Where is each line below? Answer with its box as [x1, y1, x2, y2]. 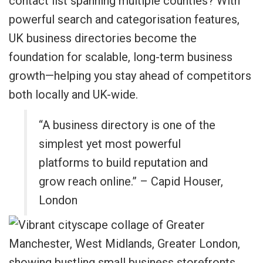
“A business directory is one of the [39, 118, 216, 132]
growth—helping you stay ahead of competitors [9, 69, 251, 83]
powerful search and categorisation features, [9, 12, 240, 26]
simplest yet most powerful [39, 137, 181, 151]
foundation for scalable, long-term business [9, 50, 232, 64]
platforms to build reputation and [39, 156, 208, 170]
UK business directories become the [9, 31, 197, 45]
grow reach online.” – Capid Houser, [39, 174, 224, 188]
